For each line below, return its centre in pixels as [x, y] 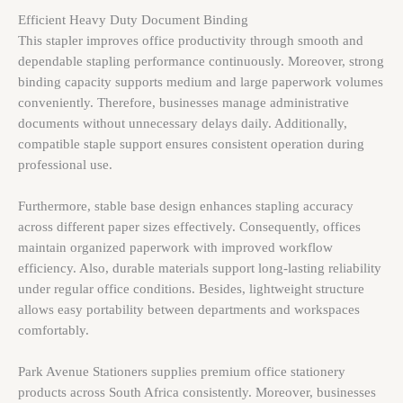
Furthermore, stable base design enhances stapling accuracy [186, 206]
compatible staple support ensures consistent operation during [191, 143]
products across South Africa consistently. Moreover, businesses [197, 393]
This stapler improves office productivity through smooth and [191, 40]
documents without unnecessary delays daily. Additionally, [183, 123]
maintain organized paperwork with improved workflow [175, 248]
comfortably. [54, 331]
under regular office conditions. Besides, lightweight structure [191, 289]
